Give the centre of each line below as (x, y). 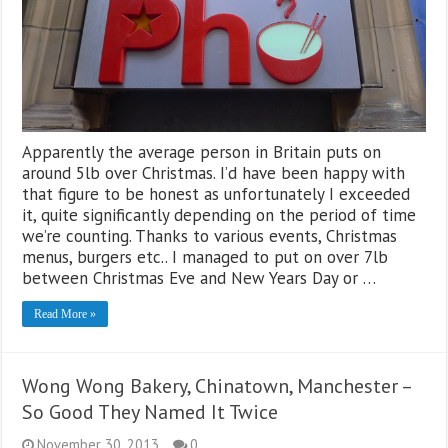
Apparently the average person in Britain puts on (202, 152)
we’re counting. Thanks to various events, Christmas (210, 236)
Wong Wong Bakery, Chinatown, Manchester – (217, 386)
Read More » (65, 314)
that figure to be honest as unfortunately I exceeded (216, 194)
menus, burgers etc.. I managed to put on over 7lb (205, 257)
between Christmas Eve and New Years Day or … (199, 278)
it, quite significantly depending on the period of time (219, 215)
